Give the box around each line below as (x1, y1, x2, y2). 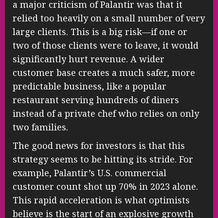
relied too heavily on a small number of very (13, 12, 205, 24)
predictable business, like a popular (13, 80, 166, 92)
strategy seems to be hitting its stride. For (13, 153, 193, 165)
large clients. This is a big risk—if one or (13, 26, 187, 38)
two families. (13, 121, 68, 133)
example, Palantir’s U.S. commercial (13, 167, 166, 179)
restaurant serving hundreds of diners (13, 94, 179, 106)
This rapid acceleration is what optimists (13, 194, 190, 206)
